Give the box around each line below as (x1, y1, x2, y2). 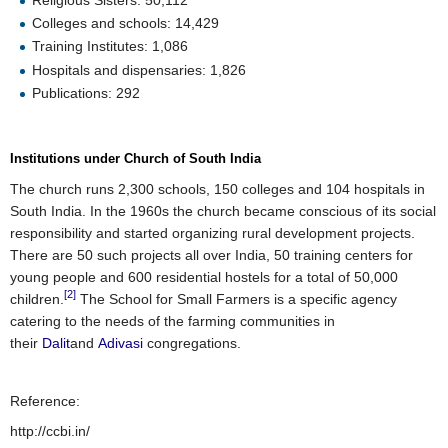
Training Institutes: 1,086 (32, 38, 189, 55)
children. (10, 291, 64, 308)
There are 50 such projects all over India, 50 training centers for (10, 247, 413, 264)
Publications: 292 (32, 85, 141, 102)
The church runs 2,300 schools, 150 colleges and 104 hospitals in (10, 181, 425, 198)
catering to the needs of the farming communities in (10, 313, 335, 330)
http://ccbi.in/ (10, 423, 90, 440)
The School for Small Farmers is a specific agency (76, 291, 397, 308)
